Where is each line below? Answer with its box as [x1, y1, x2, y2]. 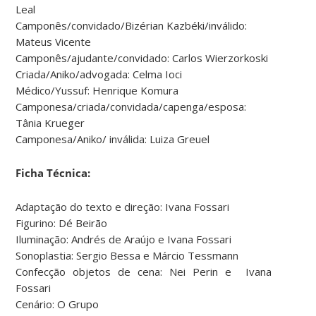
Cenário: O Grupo [16, 297, 99, 312]
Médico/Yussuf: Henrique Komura [16, 83, 179, 98]
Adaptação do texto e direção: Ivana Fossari [16, 200, 230, 214]
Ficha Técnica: [16, 166, 91, 181]
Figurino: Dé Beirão [16, 216, 108, 231]
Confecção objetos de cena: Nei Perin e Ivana [16, 265, 272, 279]
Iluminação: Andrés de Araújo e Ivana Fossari [16, 232, 232, 247]
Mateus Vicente [16, 35, 92, 49]
